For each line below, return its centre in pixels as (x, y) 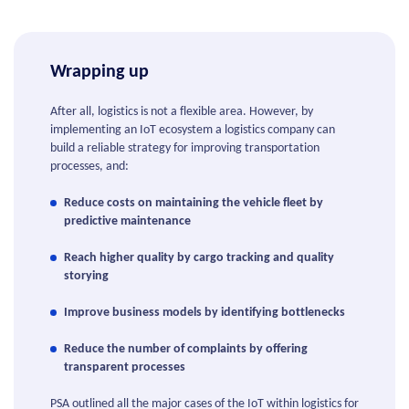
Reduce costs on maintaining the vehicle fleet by (194, 204)
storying (86, 277)
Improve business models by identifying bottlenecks (204, 313)
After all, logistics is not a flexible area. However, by (182, 112)
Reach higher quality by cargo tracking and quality (199, 258)
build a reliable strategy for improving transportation (185, 149)
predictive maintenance (127, 222)
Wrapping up (100, 73)
